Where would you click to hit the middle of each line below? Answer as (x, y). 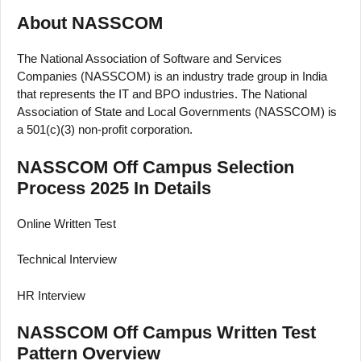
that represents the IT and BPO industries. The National (162, 94)
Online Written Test (66, 223)
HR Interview (51, 295)
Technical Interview (67, 259)
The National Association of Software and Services (149, 59)
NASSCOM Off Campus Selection (156, 167)
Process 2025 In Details (114, 188)
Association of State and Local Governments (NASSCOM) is (177, 112)
